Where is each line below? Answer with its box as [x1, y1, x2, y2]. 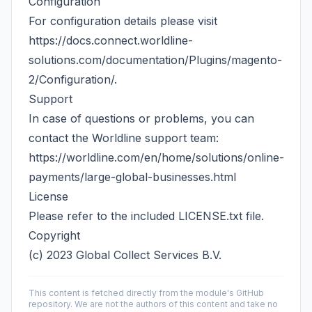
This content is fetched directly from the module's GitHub [29, 288, 264, 298]
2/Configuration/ [29, 72, 114, 86]
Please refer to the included [29, 209, 178, 223]
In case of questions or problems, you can [29, 111, 254, 125]
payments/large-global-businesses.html [29, 170, 236, 184]
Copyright [29, 228, 80, 242]
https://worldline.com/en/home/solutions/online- [29, 150, 284, 164]
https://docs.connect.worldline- [29, 33, 193, 47]
